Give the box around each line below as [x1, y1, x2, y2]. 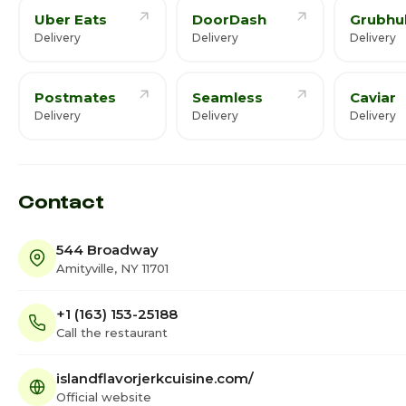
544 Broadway [56, 240, 159, 258]
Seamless [192, 89, 263, 106]
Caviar [350, 89, 396, 106]
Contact [18, 188, 104, 212]
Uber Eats [34, 11, 107, 28]
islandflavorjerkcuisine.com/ [56, 369, 254, 387]
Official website [56, 389, 151, 404]
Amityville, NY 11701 [56, 260, 169, 275]
